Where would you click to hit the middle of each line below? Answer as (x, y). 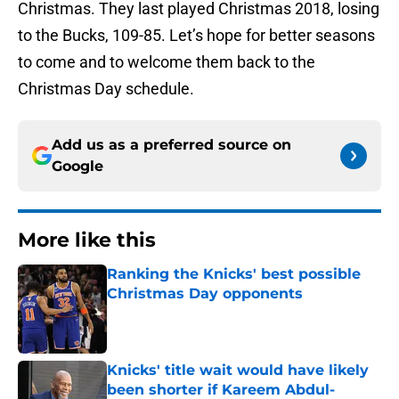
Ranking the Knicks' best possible (234, 274)
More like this (87, 240)
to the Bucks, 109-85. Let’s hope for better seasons (196, 36)
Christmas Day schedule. (106, 89)
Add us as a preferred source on (171, 145)
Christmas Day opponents (205, 294)
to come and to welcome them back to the (167, 62)
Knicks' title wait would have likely (238, 370)
